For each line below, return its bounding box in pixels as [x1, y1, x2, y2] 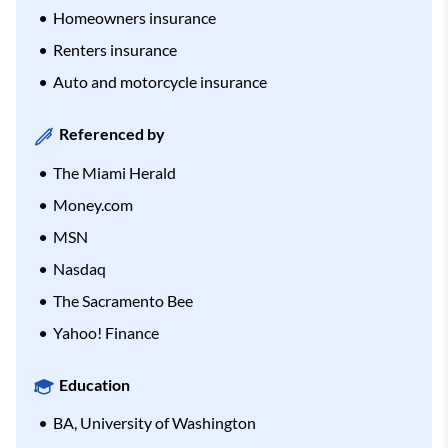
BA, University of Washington [53, 413, 256, 433]
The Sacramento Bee [53, 290, 193, 310]
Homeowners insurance [53, 8, 216, 28]
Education [59, 374, 130, 394]
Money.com [53, 194, 133, 214]
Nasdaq [53, 258, 106, 278]
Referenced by [59, 124, 165, 144]
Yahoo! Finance [53, 322, 159, 342]
